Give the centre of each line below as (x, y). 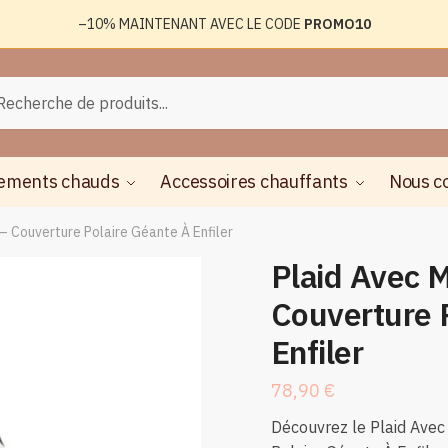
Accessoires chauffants (254, 181)
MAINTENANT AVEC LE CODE (211, 24)
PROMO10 (337, 24)
